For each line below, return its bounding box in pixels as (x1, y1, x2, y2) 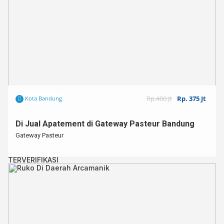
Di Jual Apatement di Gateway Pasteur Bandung (15, 119, 194, 128)
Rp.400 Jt (146, 94, 172, 103)
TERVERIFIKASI (8, 155, 58, 164)
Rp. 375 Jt (177, 94, 206, 103)
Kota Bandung (23, 94, 62, 102)
